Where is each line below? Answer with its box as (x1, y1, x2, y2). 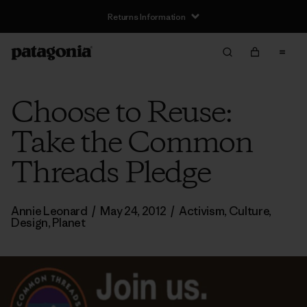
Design (11, 215, 49, 230)
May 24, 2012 (100, 204, 167, 219)
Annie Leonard (11, 204, 90, 219)
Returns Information (108, 10, 186, 23)
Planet (52, 215, 86, 230)
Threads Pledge (11, 153, 210, 195)
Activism (178, 204, 225, 219)
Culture (228, 204, 269, 219)
